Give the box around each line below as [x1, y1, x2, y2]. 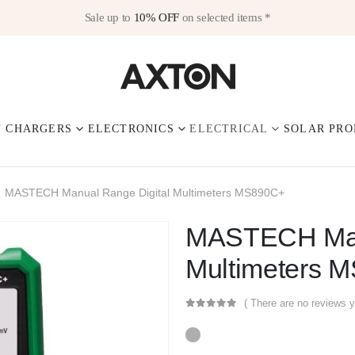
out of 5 [193, 311, 251, 320]
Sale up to [84, 11, 134, 24]
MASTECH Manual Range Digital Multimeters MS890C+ [5, 186, 284, 200]
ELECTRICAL [189, 123, 269, 136]
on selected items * [178, 11, 271, 24]
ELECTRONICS [87, 123, 174, 136]
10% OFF [133, 11, 179, 24]
